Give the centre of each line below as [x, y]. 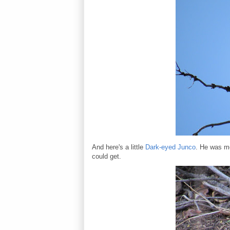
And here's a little [119, 147]
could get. [107, 156]
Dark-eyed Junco [170, 147]
